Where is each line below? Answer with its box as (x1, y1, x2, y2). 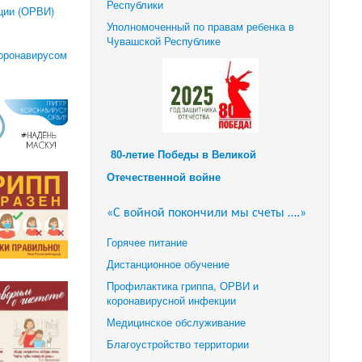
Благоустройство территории (107, 336, 250, 352)
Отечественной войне (107, 171, 221, 184)
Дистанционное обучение (107, 256, 230, 272)
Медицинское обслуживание (107, 314, 246, 330)
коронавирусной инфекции (107, 293, 237, 309)
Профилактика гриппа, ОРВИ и (107, 278, 259, 294)
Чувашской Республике (107, 33, 221, 48)
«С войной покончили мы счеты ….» (107, 207, 307, 221)
